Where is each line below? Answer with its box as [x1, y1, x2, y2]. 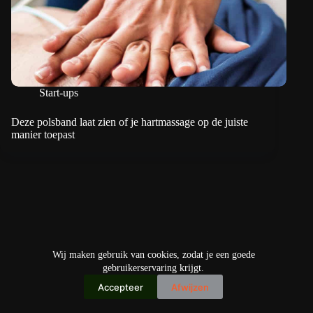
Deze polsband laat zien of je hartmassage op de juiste [11, 116, 248, 129]
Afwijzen [171, 281, 209, 293]
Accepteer [98, 281, 143, 293]
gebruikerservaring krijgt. [103, 263, 204, 273]
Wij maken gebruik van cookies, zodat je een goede [52, 249, 255, 260]
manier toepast [11, 129, 75, 141]
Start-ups [39, 87, 78, 99]
